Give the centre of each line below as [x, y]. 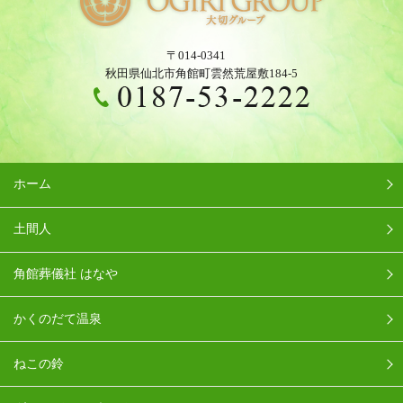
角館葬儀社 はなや [66, 273]
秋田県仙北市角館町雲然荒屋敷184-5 [201, 73]
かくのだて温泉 [58, 318]
